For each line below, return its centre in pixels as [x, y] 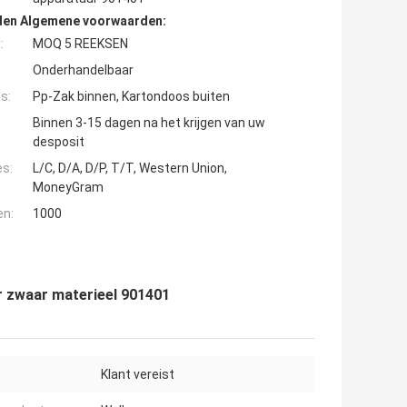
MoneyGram [68, 188]
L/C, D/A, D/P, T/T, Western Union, [130, 169]
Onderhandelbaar [83, 70]
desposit [59, 142]
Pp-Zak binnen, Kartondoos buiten [131, 97]
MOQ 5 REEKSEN [80, 44]
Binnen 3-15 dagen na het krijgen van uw [149, 123]
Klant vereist [138, 375]
